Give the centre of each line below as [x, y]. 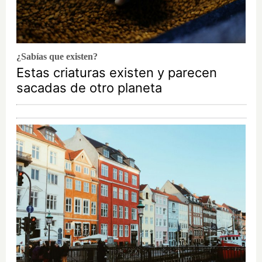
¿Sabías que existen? [57, 57]
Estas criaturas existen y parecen [117, 73]
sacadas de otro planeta [89, 88]
